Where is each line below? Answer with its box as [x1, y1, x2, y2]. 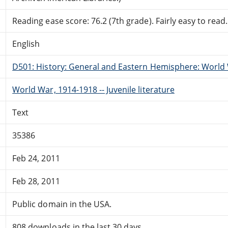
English [12, 38, 40, 49]
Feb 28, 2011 [12, 175, 60, 187]
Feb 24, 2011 [12, 152, 60, 164]
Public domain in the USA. [12, 198, 112, 210]
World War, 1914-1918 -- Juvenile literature [12, 83, 175, 95]
